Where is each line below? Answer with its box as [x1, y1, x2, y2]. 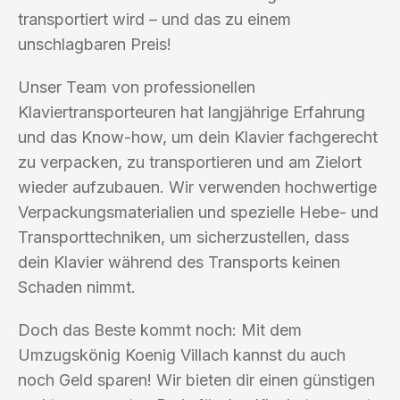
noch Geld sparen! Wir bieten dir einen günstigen [18, 370, 375, 389]
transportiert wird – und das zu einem [18, 9, 291, 29]
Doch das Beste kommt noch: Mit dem [18, 320, 302, 339]
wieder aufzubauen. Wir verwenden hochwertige [18, 177, 377, 196]
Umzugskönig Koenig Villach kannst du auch [18, 345, 346, 364]
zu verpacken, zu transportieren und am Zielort [18, 152, 362, 171]
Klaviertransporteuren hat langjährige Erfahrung [18, 102, 365, 121]
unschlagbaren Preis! [18, 34, 171, 54]
